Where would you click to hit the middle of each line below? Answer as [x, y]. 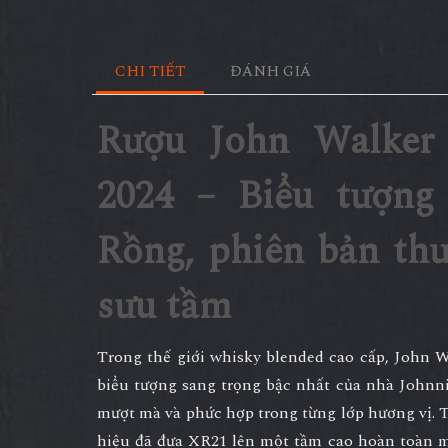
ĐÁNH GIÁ [271, 72]
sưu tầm [164, 307]
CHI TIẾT [149, 72]
